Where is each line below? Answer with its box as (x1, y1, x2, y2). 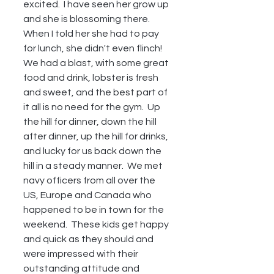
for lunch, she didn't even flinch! (23, 43, 166, 53)
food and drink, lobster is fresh (23, 73, 160, 83)
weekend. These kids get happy (23, 220, 171, 229)
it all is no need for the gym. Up (23, 102, 162, 112)
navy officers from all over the (23, 176, 157, 185)
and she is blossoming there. (23, 14, 154, 24)
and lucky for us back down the (23, 146, 163, 156)
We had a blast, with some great (23, 58, 171, 68)
